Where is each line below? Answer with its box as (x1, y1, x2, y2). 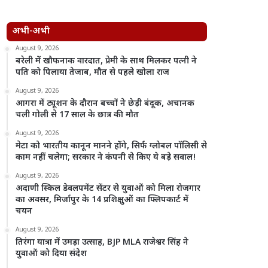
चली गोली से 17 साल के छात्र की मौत (16, 109, 139, 121)
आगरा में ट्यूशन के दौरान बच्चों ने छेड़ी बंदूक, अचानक (16, 98, 195, 109)
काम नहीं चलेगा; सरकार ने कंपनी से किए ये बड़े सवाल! (16, 152, 197, 163)
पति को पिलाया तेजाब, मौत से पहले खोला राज (16, 67, 170, 78)
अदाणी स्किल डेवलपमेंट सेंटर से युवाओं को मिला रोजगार (16, 183, 201, 194)
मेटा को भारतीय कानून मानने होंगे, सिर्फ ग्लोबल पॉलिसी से (16, 141, 208, 152)
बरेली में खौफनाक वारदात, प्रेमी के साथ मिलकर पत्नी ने (16, 56, 197, 67)
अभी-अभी (13, 26, 50, 37)
